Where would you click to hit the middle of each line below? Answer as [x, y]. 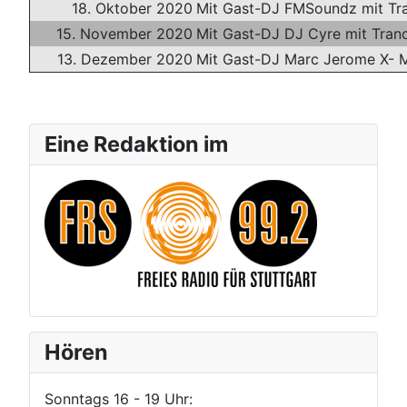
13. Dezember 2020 [125, 60]
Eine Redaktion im [136, 144]
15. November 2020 [124, 34]
